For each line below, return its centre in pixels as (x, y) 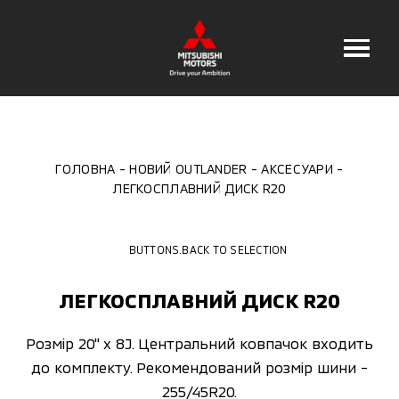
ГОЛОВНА (85, 169)
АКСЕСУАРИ (297, 169)
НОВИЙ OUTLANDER (188, 169)
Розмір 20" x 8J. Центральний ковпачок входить (199, 342)
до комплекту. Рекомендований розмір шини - (199, 366)
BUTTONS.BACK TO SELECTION (208, 249)
